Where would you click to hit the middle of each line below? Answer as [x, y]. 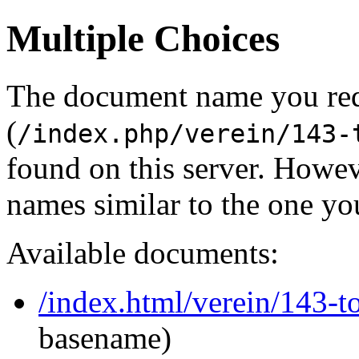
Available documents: [143, 252]
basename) [105, 337]
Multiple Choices [143, 39]
